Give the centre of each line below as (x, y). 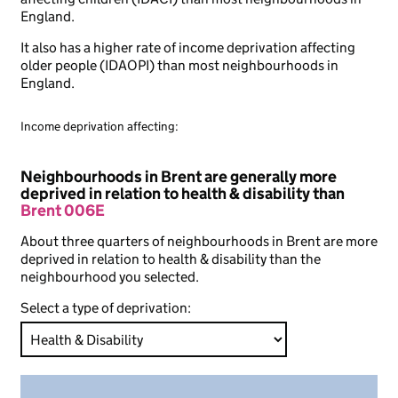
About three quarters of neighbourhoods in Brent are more (199, 241)
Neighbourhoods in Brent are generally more (179, 177)
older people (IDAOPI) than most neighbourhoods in (179, 65)
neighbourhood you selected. (110, 277)
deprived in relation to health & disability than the (171, 259)
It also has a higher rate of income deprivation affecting (188, 48)
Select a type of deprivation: (106, 308)
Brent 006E (63, 211)
